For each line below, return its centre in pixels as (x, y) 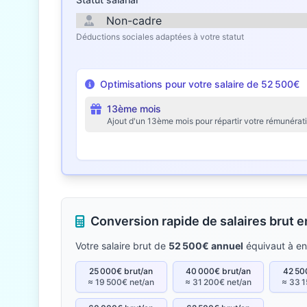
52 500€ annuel (206, 246)
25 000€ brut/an (121, 271)
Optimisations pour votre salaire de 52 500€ (200, 84)
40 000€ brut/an (218, 271)
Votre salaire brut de (122, 246)
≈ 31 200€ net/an (218, 282)
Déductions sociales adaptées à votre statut (160, 37)
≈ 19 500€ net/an (121, 282)
